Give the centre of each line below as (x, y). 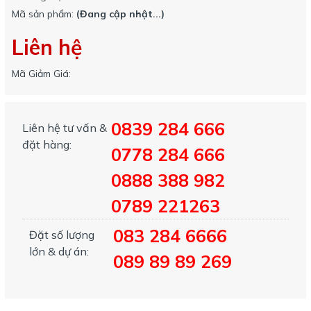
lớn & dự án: (59, 251)
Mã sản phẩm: (44, 14)
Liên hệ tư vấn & (65, 128)
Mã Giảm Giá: (41, 74)
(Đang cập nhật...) (120, 14)
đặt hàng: (47, 144)
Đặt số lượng (62, 235)
